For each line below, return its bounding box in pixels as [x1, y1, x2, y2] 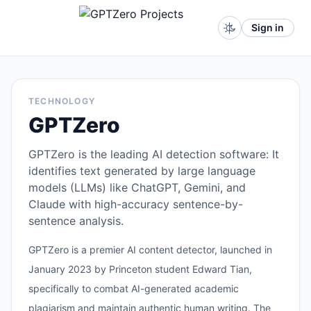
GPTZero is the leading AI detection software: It [28, 147, 279, 161]
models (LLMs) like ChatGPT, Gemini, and [28, 180, 246, 194]
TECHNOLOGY [28, 96, 95, 106]
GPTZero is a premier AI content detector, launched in [28, 244, 272, 255]
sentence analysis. [28, 214, 124, 228]
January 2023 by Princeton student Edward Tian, [28, 263, 252, 275]
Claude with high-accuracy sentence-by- [28, 197, 243, 211]
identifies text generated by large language [28, 164, 255, 178]
